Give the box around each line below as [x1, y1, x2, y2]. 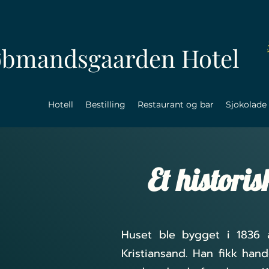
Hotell [48, 99, 73, 110]
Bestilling [85, 99, 125, 110]
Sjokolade [226, 99, 267, 110]
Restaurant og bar [138, 99, 214, 110]
